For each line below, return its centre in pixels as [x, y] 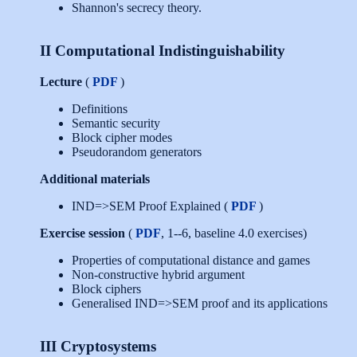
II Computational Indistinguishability [163, 51]
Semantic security [116, 124]
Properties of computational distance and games [191, 261]
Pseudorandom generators [137, 152]
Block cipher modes [122, 138]
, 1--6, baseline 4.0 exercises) [234, 233]
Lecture [61, 82]
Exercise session [82, 233]
